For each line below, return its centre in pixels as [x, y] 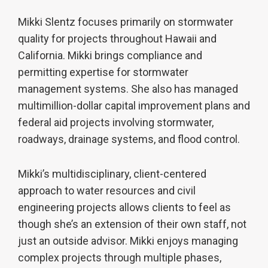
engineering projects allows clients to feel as [124, 207]
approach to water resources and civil [107, 191]
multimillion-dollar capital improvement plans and [134, 106]
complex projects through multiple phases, [120, 258]
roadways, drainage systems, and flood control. [131, 139]
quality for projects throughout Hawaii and [117, 39]
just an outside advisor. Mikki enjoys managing [128, 241]
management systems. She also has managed [128, 89]
